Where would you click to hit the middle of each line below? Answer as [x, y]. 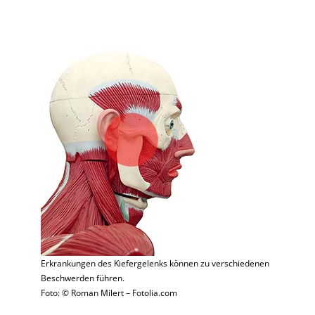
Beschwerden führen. [83, 278]
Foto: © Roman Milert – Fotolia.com [109, 293]
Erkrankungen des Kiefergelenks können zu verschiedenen [155, 264]
